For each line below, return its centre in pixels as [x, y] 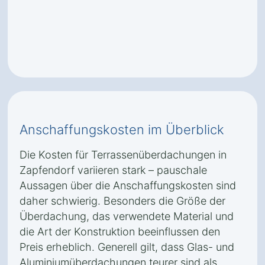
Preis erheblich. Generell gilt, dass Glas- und [127, 247]
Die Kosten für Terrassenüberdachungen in [123, 155]
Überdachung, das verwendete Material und [127, 216]
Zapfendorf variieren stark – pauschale [113, 170]
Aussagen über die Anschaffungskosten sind [128, 185]
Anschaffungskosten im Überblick [122, 130]
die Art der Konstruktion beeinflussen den [120, 232]
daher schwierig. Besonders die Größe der [122, 201]
